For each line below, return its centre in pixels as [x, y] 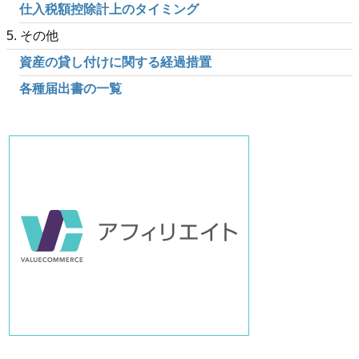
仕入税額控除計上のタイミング [109, 10]
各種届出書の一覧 [71, 89]
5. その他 [32, 36]
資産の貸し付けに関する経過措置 [115, 63]
